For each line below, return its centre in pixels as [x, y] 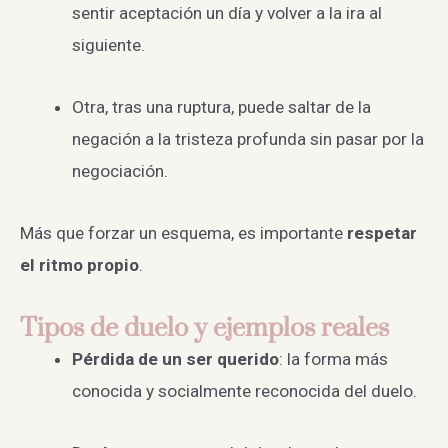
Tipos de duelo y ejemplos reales [204, 327]
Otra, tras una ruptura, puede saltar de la [221, 107]
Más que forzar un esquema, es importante [183, 233]
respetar [382, 233]
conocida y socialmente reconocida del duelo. [244, 390]
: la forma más [333, 358]
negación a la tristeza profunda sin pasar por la [247, 139]
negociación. [119, 171]
